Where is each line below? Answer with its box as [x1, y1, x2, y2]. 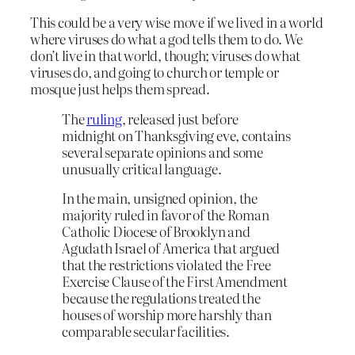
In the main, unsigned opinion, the [62, 188, 258, 208]
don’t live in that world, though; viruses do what [30, 44, 301, 65]
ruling [86, 108, 122, 128]
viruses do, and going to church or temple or [30, 61, 279, 82]
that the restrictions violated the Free [62, 254, 271, 275]
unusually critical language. [62, 158, 222, 178]
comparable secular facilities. [62, 321, 230, 342]
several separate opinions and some [62, 141, 263, 162]
